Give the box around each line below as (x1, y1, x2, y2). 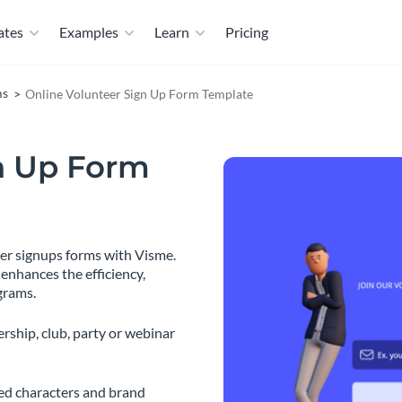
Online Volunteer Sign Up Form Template (25, 85, 253, 101)
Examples (59, 23, 118, 40)
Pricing (225, 23, 268, 40)
